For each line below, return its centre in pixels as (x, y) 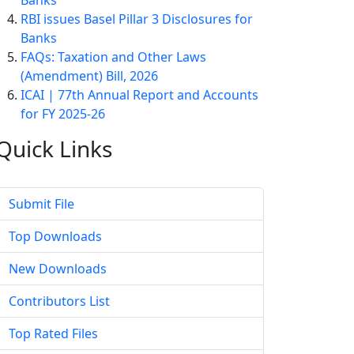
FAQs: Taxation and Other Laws (113, 57)
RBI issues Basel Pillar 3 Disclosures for (137, 19)
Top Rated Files (53, 334)
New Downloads (58, 269)
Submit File (41, 204)
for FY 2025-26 (63, 114)
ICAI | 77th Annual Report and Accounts (139, 95)
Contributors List (59, 301)
